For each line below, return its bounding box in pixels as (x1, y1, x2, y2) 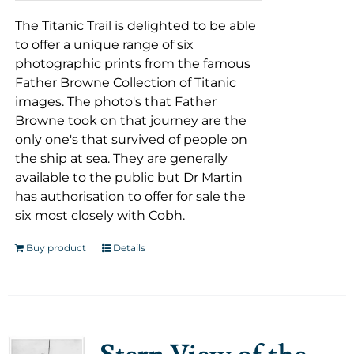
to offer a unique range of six (14, 37, 194, 52)
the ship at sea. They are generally (14, 151, 228, 166)
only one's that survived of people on (14, 132, 247, 147)
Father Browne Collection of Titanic (14, 75, 236, 90)
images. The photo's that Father (14, 94, 217, 109)
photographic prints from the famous (14, 56, 250, 71)
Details (112, 242, 145, 254)
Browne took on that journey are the (14, 113, 247, 128)
